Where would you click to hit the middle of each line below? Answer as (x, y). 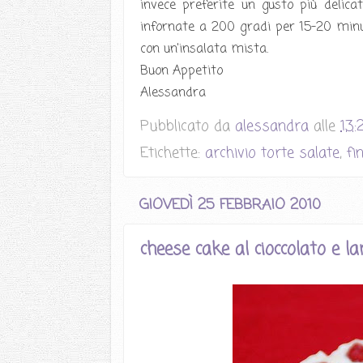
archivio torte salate (272, 153)
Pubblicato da (188, 126)
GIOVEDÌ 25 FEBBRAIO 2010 (230, 205)
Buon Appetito (181, 71)
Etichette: (173, 153)
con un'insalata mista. (204, 49)
